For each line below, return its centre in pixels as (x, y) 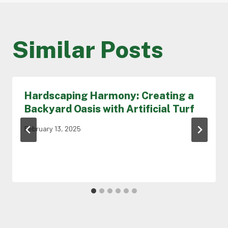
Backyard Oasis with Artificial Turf (109, 109)
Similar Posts (88, 49)
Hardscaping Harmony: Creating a (109, 95)
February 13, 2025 (53, 129)
